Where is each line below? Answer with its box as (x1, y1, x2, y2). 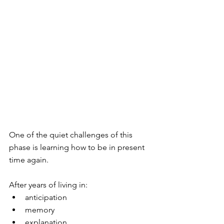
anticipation (25, 192, 67, 202)
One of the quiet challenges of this (9, 129, 134, 139)
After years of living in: (9, 179, 87, 189)
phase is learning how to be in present (9, 142, 146, 152)
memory (25, 204, 54, 214)
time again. (9, 154, 48, 164)
